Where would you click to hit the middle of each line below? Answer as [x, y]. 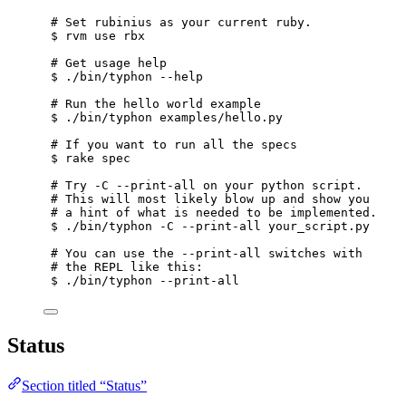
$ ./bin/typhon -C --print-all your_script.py [210, 226]
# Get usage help [109, 63]
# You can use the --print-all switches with [207, 253]
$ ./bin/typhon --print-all [145, 280]
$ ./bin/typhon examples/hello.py [167, 117]
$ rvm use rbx [98, 36]
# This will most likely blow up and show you [210, 199]
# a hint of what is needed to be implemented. [214, 213]
